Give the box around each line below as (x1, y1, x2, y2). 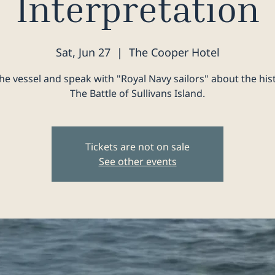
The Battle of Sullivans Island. (70, 87, 205, 100)
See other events (98, 155, 177, 168)
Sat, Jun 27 (55, 45, 110, 60)
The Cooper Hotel (128, 45, 220, 60)
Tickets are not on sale (85, 140, 190, 153)
